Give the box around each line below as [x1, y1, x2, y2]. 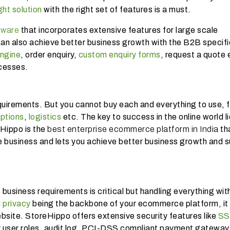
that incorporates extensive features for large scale [19, 25, 218, 34]
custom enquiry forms [78, 50, 161, 59]
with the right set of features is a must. [42, 5, 195, 14]
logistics [28, 112, 61, 121]
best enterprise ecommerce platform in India [47, 124, 219, 133]
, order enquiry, [21, 50, 79, 59]
